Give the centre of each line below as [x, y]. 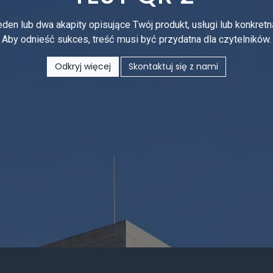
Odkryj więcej [83, 66]
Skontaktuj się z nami [173, 66]
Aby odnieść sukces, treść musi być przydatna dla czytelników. [136, 39]
